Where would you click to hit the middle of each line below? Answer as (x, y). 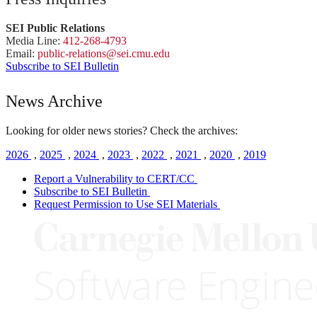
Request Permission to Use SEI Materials (126, 204)
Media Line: (34, 40)
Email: (22, 53)
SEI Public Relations (55, 28)
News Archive (54, 101)
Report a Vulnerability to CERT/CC (114, 178)
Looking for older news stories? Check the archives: (122, 130)
